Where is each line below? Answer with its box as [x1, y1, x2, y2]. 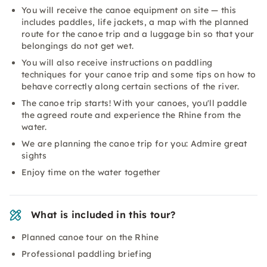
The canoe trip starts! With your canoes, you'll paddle [21, 98, 247, 108]
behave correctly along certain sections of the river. [21, 81, 239, 92]
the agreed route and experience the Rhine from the [21, 110, 241, 120]
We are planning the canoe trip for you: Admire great [21, 138, 247, 149]
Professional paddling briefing [21, 249, 152, 259]
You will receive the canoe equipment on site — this [21, 5, 237, 15]
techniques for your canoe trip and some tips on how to [21, 69, 256, 80]
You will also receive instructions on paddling [21, 57, 213, 68]
